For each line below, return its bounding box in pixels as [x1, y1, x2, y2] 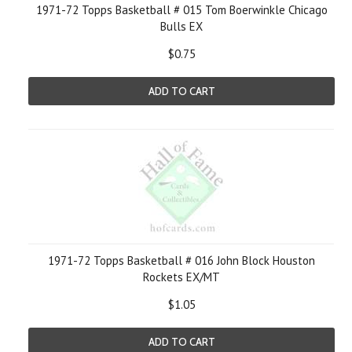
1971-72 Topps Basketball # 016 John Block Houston [48, 253, 315, 268]
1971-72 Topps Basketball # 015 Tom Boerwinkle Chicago [35, 2, 328, 17]
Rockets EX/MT [143, 269, 220, 284]
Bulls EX [160, 19, 203, 34]
